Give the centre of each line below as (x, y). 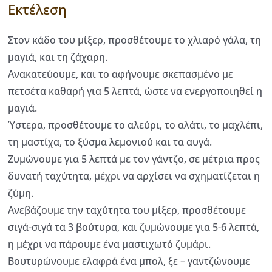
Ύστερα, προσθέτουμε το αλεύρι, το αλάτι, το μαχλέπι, (135, 125)
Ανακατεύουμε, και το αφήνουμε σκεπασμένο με (121, 74)
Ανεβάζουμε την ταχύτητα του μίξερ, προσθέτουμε (127, 210)
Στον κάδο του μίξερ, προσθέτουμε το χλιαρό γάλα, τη (134, 40)
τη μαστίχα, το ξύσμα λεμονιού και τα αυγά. (110, 142)
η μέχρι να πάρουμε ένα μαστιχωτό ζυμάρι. (109, 244)
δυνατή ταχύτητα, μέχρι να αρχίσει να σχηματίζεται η (134, 176)
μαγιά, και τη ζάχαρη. (58, 57)
